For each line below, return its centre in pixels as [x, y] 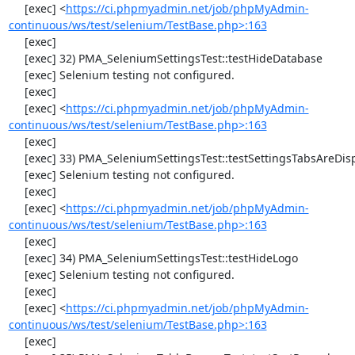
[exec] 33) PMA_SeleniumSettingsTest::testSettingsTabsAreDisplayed [16, 158]
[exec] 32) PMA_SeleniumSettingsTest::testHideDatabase [16, 58]
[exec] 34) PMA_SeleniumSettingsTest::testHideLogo [16, 258]
